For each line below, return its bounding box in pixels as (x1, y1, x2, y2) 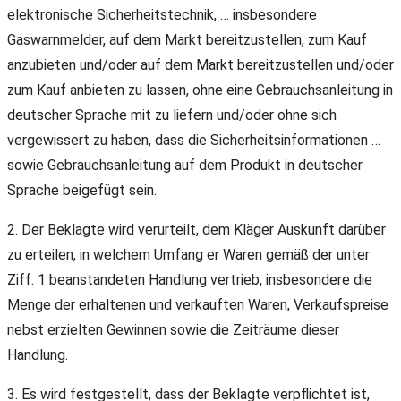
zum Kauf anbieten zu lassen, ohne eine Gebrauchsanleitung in (7, 81, 393, 99)
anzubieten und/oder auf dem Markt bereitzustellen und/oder (7, 56, 394, 74)
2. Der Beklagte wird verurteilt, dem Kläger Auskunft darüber (7, 221, 386, 239)
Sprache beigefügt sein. (7, 182, 157, 200)
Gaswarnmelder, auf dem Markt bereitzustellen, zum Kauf (7, 31, 367, 49)
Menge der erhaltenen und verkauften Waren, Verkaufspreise (7, 296, 388, 314)
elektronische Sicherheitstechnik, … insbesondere (7, 6, 317, 24)
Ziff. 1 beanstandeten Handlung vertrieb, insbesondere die (7, 271, 372, 289)
